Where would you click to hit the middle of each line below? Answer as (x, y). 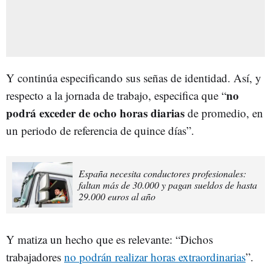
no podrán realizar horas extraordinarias (155, 256)
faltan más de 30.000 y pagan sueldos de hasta (168, 184)
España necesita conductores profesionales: (162, 173)
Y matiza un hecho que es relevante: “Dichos (109, 239)
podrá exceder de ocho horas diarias (95, 113)
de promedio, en (224, 113)
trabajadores (35, 256)
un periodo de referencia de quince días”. (100, 130)
